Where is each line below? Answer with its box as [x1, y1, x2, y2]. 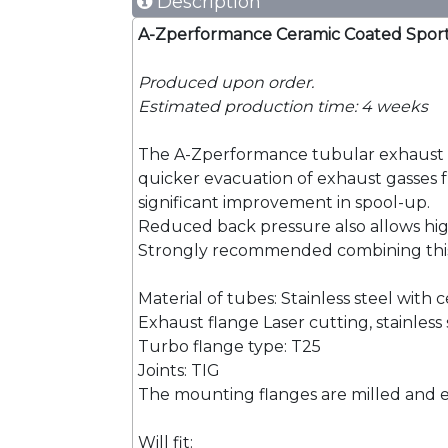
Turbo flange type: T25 [138, 337, 321, 356]
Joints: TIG [138, 361, 220, 380]
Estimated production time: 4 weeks [138, 97, 428, 116]
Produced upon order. [138, 73, 314, 92]
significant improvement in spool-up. [138, 193, 430, 212]
